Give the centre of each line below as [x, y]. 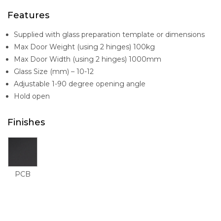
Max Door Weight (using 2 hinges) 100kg [84, 47]
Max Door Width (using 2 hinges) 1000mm [88, 59]
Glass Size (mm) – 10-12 [54, 71]
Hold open [32, 96]
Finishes [26, 122]
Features [28, 15]
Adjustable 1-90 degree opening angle [80, 84]
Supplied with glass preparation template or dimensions [109, 34]
